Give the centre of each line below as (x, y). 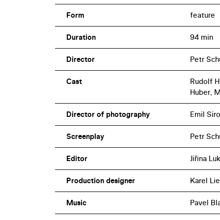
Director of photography (108, 114)
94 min (201, 37)
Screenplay (85, 136)
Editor (77, 158)
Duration (81, 37)
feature (202, 15)
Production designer (100, 180)
